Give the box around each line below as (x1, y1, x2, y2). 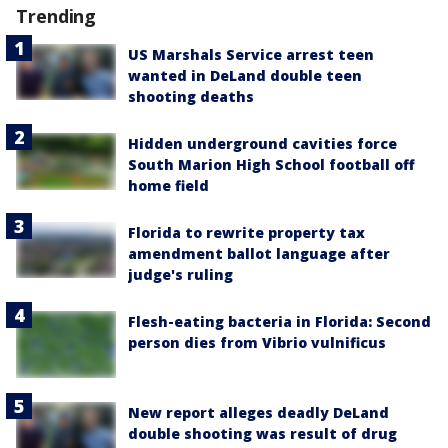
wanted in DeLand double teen (128, 66, 362, 86)
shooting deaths (128, 87, 254, 107)
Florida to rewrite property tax (128, 223, 365, 243)
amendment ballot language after (128, 244, 390, 264)
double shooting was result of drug (128, 424, 397, 443)
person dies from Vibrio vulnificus (128, 333, 386, 353)
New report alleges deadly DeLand (128, 403, 389, 422)
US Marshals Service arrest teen (128, 45, 374, 65)
